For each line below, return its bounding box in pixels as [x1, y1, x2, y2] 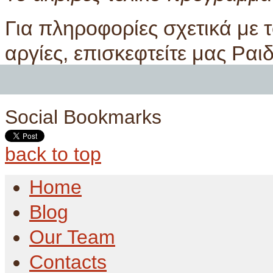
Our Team [29, 226, 115, 249]
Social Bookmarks [5, 106, 161, 129]
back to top [5, 143, 101, 166]
